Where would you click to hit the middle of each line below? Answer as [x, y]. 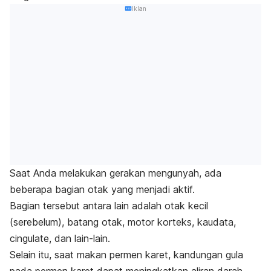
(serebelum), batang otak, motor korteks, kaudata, [123, 222]
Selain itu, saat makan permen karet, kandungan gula [126, 254]
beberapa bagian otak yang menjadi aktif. [102, 189]
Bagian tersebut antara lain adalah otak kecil [109, 205]
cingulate [29, 238]
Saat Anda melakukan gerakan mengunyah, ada [116, 173]
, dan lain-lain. [80, 238]
